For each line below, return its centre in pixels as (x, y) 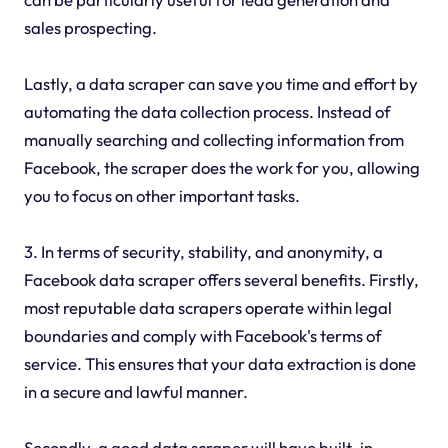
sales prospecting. (90, 28)
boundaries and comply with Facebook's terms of (202, 336)
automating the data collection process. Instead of (207, 112)
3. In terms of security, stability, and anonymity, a (203, 252)
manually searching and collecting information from (213, 140)
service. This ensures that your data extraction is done (219, 364)
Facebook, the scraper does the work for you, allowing (221, 168)
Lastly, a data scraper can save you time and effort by (220, 84)
